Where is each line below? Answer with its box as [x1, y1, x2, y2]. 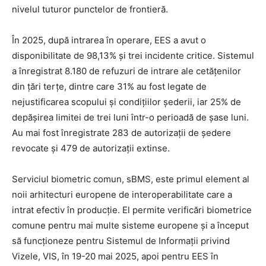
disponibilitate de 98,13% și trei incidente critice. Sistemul [12, 49, 254, 61]
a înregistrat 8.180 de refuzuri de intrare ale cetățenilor [12, 65, 241, 77]
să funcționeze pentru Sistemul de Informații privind [12, 235, 230, 246]
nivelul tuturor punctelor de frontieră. [12, 3, 168, 15]
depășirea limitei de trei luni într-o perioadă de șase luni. [12, 111, 249, 123]
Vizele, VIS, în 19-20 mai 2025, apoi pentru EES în [12, 250, 218, 262]
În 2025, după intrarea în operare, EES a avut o [12, 34, 206, 46]
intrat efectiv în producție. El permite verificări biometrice [12, 204, 252, 216]
